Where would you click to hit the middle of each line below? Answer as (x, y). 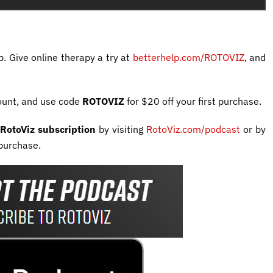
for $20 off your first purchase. (194, 101)
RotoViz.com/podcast (195, 129)
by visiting (123, 129)
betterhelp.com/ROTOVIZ (188, 58)
